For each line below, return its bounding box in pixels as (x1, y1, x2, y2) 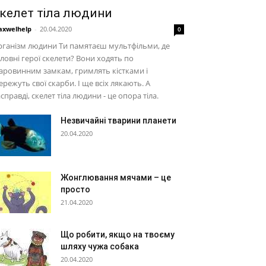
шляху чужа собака (61, 242, 139, 251)
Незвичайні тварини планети (61, 116, 176, 125)
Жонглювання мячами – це (61, 173, 171, 182)
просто (61, 185, 90, 194)
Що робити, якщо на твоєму (61, 230, 175, 239)
